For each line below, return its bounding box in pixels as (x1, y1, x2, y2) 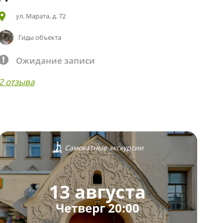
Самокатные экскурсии (64, 142, 143, 152)
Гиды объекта (18, 32, 62, 42)
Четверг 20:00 (56, 200, 140, 217)
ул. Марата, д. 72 (15, 11, 66, 20)
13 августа (49, 180, 146, 205)
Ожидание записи (15, 54, 95, 66)
